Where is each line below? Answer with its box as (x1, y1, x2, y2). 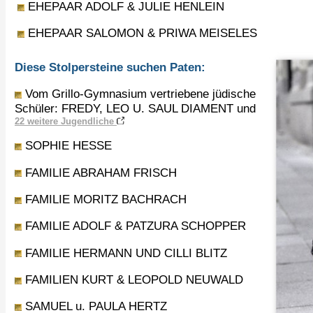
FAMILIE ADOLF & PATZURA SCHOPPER (22, 219, 246, 233)
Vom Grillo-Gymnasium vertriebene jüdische (22, 87, 256, 101)
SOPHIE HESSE (22, 138, 112, 153)
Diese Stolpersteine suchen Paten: (15, 59, 209, 74)
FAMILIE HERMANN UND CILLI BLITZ (22, 245, 227, 260)
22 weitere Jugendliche (15, 116, 117, 127)
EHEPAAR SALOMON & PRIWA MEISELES (24, 26, 257, 41)
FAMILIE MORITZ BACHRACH (22, 192, 187, 207)
